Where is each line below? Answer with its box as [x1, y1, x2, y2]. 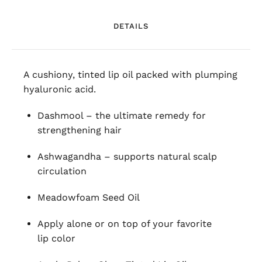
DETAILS [113, 22, 149, 31]
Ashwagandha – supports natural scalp [37, 151, 217, 163]
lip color [37, 233, 75, 244]
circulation [37, 166, 87, 177]
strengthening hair [37, 125, 122, 136]
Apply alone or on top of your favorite [37, 218, 212, 230]
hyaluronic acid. [23, 84, 96, 95]
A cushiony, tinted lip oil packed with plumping [23, 69, 237, 81]
